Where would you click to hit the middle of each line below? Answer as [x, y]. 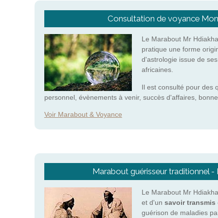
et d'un [153, 202]
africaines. [157, 70]
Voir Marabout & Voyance [83, 114]
